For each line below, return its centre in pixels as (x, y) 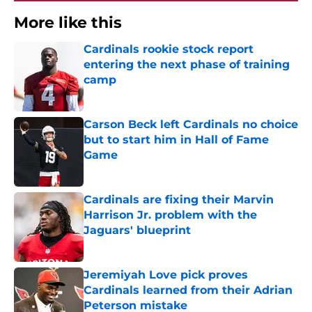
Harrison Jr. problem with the (170, 215)
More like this (68, 23)
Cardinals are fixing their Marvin (179, 200)
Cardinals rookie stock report (169, 49)
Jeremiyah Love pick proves (166, 275)
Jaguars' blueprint (137, 231)
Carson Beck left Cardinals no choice (191, 125)
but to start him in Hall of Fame (176, 140)
